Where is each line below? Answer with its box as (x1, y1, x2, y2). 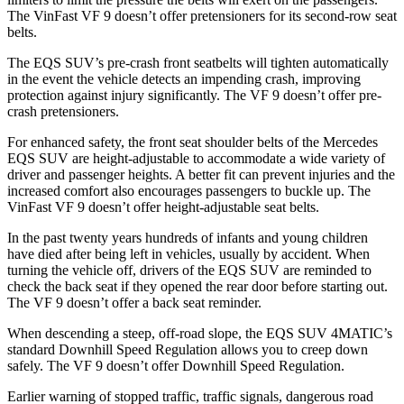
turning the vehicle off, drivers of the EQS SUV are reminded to (7, 262, 372, 278)
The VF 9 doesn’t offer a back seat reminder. (7, 294, 262, 310)
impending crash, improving (197, 70, 361, 87)
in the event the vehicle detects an (7, 70, 197, 87)
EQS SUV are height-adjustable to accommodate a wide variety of (7, 150, 385, 166)
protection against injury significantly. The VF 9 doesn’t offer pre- (7, 87, 381, 103)
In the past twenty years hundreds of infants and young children (7, 229, 368, 245)
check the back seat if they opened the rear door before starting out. (7, 278, 388, 294)
